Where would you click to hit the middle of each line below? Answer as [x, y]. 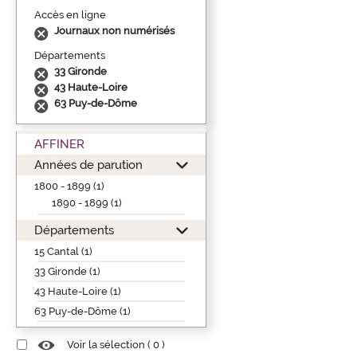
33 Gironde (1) [67, 271]
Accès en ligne [70, 14]
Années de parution [88, 164]
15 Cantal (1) [63, 251]
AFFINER [59, 143]
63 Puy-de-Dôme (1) [82, 311]
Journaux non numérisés [114, 30]
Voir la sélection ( [110, 345]
